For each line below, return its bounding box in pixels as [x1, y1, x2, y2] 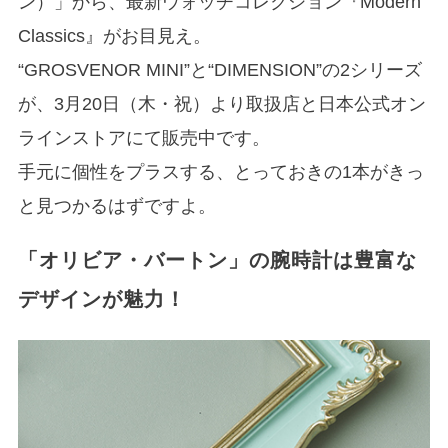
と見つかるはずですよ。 [17, 196, 216, 217]
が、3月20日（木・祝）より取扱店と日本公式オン [17, 94, 426, 115]
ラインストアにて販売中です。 [17, 128, 270, 149]
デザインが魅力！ [17, 288, 187, 311]
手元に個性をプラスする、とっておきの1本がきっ [17, 162, 424, 183]
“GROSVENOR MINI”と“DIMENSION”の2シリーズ [17, 60, 422, 81]
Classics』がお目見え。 [17, 26, 211, 47]
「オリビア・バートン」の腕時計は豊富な [17, 249, 418, 272]
